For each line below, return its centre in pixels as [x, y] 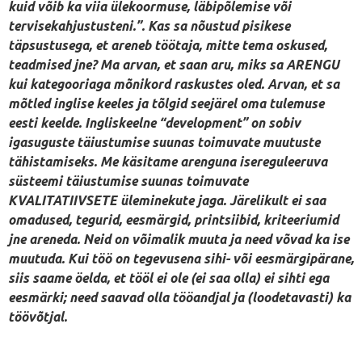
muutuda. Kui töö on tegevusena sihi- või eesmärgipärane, [181, 258]
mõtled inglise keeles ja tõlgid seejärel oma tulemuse [166, 103]
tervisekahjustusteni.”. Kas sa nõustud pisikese [149, 25]
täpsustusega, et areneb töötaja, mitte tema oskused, [168, 45]
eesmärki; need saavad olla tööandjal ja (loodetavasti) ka [179, 297]
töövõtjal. [38, 316]
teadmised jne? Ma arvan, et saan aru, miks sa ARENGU [174, 64]
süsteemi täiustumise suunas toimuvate [128, 181]
